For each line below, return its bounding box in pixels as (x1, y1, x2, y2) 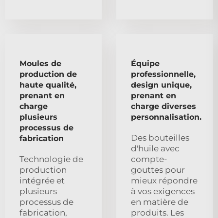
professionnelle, (131, 69, 196, 79)
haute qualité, (19, 80, 76, 90)
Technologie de (19, 154, 83, 164)
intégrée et (19, 175, 65, 185)
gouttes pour (131, 164, 185, 175)
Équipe (131, 58, 160, 68)
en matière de (131, 197, 188, 207)
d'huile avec (131, 143, 180, 153)
